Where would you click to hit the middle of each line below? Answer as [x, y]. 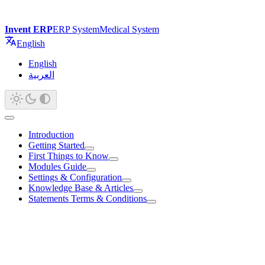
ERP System [76, 29]
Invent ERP [29, 29]
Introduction [51, 135]
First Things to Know [69, 156]
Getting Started [56, 145]
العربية [41, 75]
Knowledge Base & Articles [81, 188]
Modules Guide [57, 167]
